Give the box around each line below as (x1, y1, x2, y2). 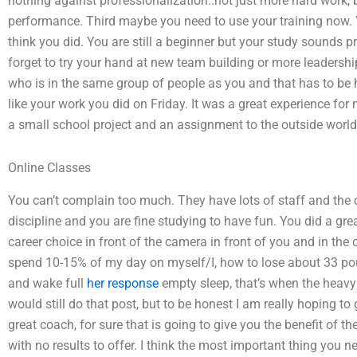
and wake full (8, 275, 87, 291)
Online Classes (8, 160, 91, 175)
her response (87, 275, 159, 291)
